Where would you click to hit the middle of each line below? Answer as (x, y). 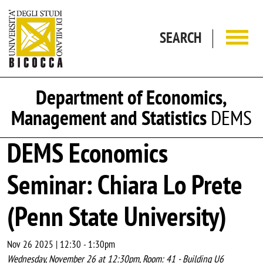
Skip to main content (162, 7)
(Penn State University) (117, 217)
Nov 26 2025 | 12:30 (44, 245)
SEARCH (181, 37)
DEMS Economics (87, 153)
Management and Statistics (109, 118)
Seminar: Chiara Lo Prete (125, 185)
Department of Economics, (131, 97)
